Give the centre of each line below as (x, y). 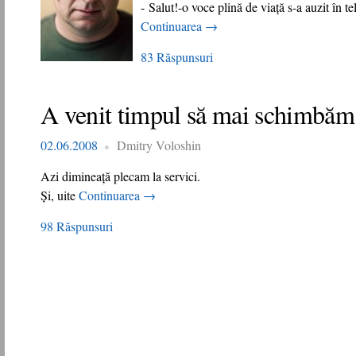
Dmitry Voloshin (159, 145)
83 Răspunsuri (177, 57)
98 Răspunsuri (77, 226)
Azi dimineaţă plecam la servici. (120, 176)
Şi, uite (60, 195)
